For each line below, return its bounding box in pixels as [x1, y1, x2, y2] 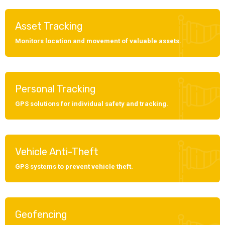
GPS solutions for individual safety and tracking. [15, 100, 168, 107]
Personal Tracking [15, 83, 96, 95]
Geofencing [15, 208, 67, 220]
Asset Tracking [15, 20, 83, 32]
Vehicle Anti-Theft [15, 146, 98, 158]
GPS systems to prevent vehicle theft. [15, 163, 133, 170]
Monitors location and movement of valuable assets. [15, 37, 181, 45]
